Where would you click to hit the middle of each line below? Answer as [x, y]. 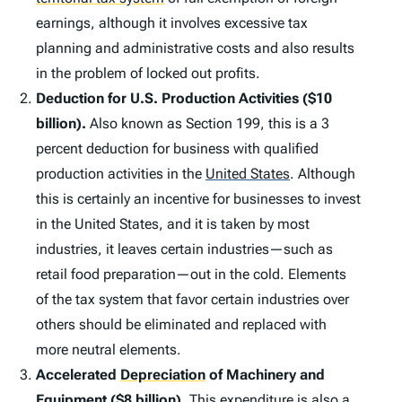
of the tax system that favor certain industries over [192, 300]
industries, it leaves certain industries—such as [184, 249]
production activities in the [121, 174]
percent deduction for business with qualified [177, 149]
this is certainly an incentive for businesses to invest [198, 199]
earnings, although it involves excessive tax [172, 23]
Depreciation [163, 375]
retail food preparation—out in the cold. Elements [191, 275]
